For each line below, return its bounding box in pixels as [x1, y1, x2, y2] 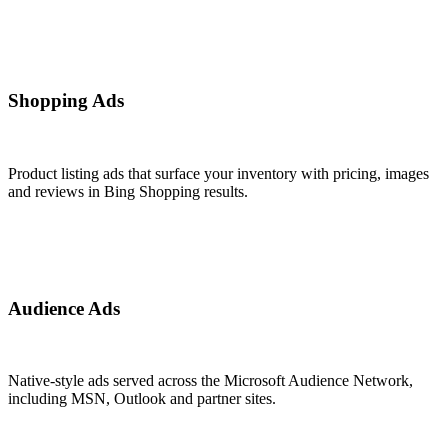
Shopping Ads [8, 90, 124, 112]
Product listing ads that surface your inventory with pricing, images [8, 164, 429, 182]
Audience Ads [8, 297, 120, 319]
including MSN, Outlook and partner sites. [8, 390, 276, 408]
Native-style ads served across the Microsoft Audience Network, [8, 372, 413, 390]
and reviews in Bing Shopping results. [8, 182, 248, 200]
